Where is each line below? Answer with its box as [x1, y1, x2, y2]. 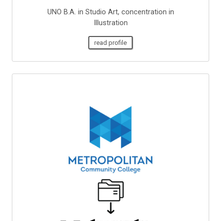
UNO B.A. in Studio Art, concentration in [47, 7, 174, 17]
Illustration [93, 18, 128, 28]
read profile [94, 38, 127, 46]
